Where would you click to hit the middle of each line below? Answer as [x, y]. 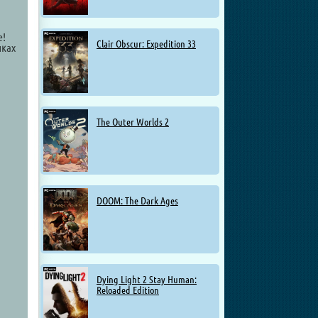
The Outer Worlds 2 [133, 122]
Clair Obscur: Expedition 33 [146, 44]
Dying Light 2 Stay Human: [147, 279]
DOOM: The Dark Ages [137, 201]
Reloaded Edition [128, 290]
